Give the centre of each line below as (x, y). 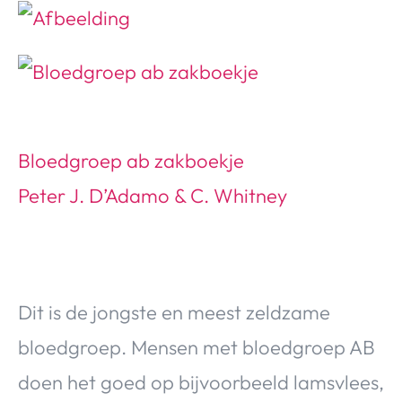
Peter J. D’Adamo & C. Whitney (153, 196)
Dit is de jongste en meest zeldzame (174, 313)
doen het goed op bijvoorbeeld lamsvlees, (201, 383)
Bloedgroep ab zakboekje (131, 161)
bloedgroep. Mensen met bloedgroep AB (197, 348)
